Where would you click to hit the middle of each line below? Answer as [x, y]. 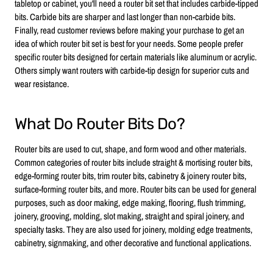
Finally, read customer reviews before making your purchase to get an [129, 30]
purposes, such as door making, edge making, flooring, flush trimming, [130, 202]
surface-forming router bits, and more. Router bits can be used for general [136, 189]
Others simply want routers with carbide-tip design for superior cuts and [132, 70]
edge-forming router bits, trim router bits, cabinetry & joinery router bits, [130, 175]
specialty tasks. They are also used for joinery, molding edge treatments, [133, 229]
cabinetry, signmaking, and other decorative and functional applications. [133, 243]
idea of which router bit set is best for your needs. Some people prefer [129, 43]
